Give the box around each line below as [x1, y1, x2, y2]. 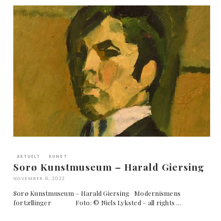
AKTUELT [16, 153, 40, 159]
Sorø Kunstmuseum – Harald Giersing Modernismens [13, 188, 181, 197]
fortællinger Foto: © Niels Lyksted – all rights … [13, 198, 182, 207]
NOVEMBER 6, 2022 [13, 175, 66, 182]
